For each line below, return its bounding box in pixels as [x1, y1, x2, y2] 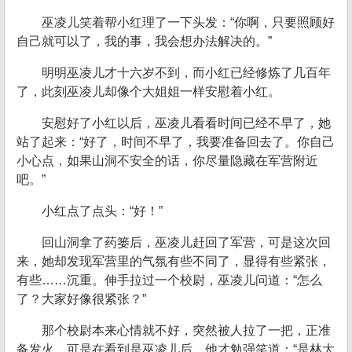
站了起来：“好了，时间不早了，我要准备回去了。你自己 [16, 135, 335, 148]
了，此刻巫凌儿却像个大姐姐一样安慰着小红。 [16, 85, 280, 98]
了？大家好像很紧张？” [16, 292, 146, 306]
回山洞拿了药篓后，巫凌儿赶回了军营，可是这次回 [42, 236, 331, 249]
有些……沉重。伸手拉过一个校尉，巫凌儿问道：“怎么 [16, 273, 322, 287]
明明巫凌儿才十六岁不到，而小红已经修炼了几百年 [42, 66, 331, 79]
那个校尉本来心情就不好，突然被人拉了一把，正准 [42, 324, 331, 337]
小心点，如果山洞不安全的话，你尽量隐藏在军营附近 [16, 154, 318, 167]
